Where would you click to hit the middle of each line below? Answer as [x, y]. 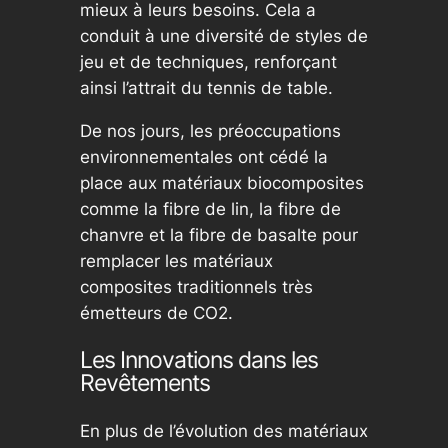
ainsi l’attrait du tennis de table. [206, 88]
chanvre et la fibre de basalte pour [218, 235]
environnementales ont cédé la [203, 157]
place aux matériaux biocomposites [221, 183]
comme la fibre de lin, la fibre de [210, 209]
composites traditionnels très [196, 287]
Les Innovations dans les [198, 360]
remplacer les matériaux [176, 261]
